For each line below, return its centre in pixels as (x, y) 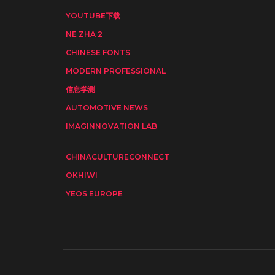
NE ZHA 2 (84, 34)
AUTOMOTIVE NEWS (107, 108)
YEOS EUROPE (94, 194)
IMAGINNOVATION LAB (111, 126)
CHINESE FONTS (98, 53)
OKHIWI (82, 176)
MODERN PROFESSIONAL (116, 71)
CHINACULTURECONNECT (118, 157)
